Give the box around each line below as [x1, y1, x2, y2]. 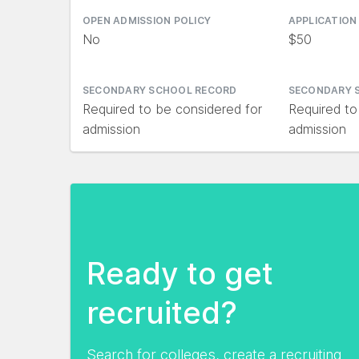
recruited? [87, 293, 237, 331]
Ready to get [87, 254, 273, 292]
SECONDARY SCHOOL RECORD [83, 84, 237, 96]
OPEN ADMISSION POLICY [83, 14, 212, 26]
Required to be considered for [83, 101, 262, 117]
